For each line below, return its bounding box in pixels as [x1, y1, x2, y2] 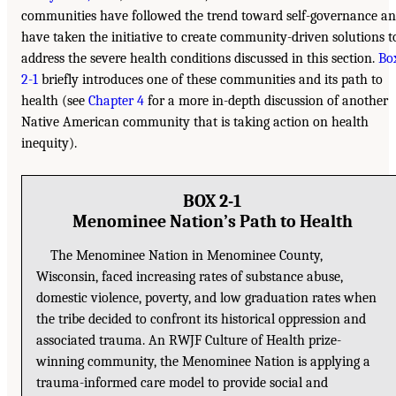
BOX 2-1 [183, 190, 241, 211]
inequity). [21, 135, 77, 152]
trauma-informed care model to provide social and [36, 374, 329, 391]
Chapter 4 [88, 93, 144, 110]
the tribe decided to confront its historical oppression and [36, 310, 367, 327]
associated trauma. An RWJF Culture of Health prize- [36, 331, 342, 348]
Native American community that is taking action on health [21, 114, 369, 131]
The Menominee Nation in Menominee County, [50, 247, 324, 263]
